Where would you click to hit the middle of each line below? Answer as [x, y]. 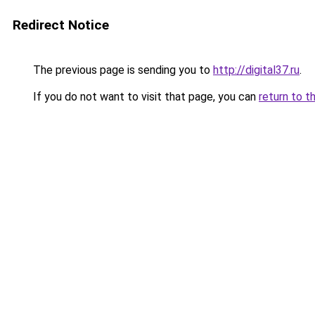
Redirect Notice [61, 25]
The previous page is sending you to [122, 70]
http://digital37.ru [256, 70]
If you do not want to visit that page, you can [144, 97]
